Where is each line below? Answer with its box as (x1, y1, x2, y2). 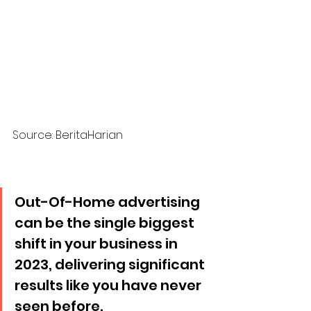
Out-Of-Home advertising (15, 192, 203, 212)
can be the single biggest (15, 212, 197, 233)
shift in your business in (15, 233, 180, 253)
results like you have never (15, 275, 204, 295)
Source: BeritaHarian (12, 126, 123, 143)
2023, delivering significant (15, 254, 208, 274)
